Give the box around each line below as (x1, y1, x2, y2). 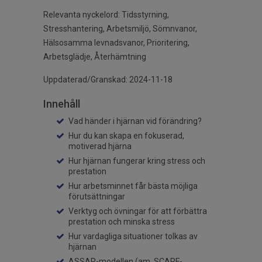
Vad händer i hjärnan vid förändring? (68, 116, 202, 126)
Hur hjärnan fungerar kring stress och (68, 156, 205, 166)
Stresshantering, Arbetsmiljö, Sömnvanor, (43, 24, 197, 34)
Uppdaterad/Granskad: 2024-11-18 (43, 75, 173, 85)
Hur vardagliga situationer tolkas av (68, 232, 198, 242)
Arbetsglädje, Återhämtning (43, 52, 146, 62)
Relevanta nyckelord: (43, 10, 122, 20)
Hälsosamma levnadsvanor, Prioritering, (43, 38, 189, 48)
